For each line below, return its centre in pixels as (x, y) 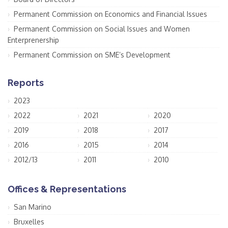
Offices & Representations (67, 189)
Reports (26, 83)
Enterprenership (33, 40)
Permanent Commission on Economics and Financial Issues (110, 14)
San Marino (33, 207)
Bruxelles (29, 222)
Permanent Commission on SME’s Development (92, 55)
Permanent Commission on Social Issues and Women (102, 29)
